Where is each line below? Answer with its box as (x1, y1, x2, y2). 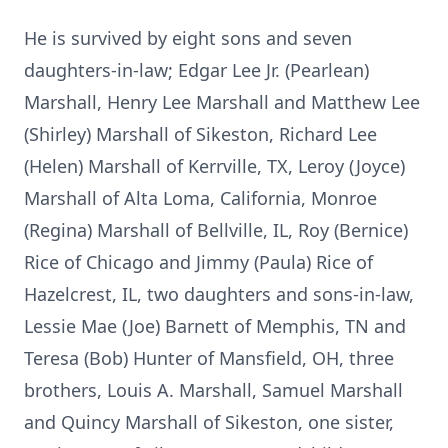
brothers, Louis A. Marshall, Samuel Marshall (24, 378, 403, 402)
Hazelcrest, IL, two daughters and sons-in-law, (24, 282, 414, 306)
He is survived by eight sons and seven (24, 26, 352, 50)
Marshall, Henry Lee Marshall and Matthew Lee (24, 90, 420, 114)
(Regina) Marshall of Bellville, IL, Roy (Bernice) (24, 218, 408, 242)
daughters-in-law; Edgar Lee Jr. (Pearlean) (24, 58, 369, 82)
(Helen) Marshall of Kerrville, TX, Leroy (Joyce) (24, 154, 405, 178)
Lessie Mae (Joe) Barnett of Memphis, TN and (24, 314, 406, 338)
